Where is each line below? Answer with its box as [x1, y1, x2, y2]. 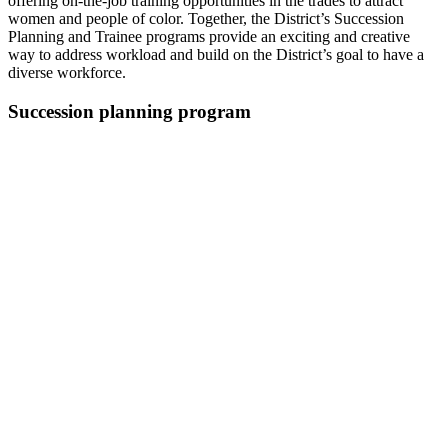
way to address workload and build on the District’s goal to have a [8, 45, 424, 63]
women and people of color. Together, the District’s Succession [8, 9, 404, 27]
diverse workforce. [8, 63, 126, 81]
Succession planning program [8, 100, 251, 122]
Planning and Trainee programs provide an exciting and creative [8, 27, 410, 45]
